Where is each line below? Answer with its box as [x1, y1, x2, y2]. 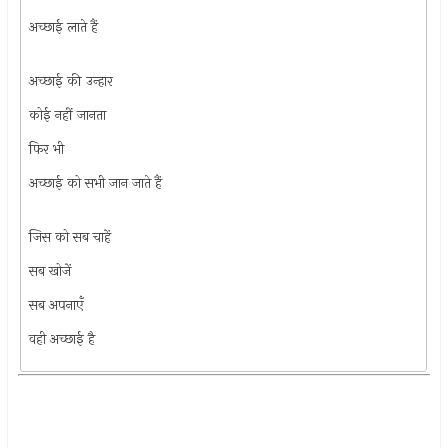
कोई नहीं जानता [29, 104, 107, 126]
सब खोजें [29, 260, 72, 282]
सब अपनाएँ [29, 294, 85, 316]
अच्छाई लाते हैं [29, 16, 99, 38]
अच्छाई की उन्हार [29, 70, 114, 92]
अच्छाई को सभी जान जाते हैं [29, 172, 163, 194]
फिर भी [29, 138, 65, 160]
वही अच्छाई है [29, 328, 96, 350]
